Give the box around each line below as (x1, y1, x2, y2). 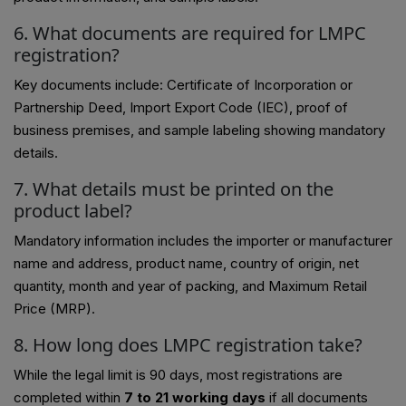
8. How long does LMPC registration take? (14, 333, 362, 358)
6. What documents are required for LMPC (14, 21, 366, 46)
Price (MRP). (14, 300, 95, 318)
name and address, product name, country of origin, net (14, 255, 359, 273)
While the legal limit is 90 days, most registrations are (14, 366, 343, 384)
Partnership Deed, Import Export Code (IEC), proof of (14, 99, 348, 117)
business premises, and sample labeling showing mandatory (14, 121, 385, 140)
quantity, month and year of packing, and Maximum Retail (14, 277, 367, 295)
